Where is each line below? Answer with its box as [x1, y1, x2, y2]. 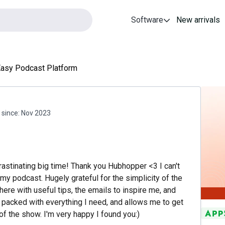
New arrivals [176, 15, 220, 25]
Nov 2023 [21, 109, 51, 117]
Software [131, 15, 164, 25]
